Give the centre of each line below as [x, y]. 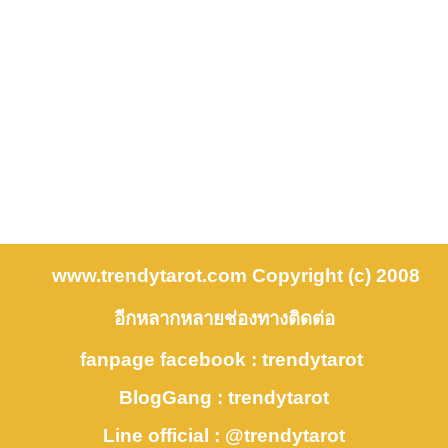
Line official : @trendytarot [224, 435]
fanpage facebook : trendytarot [224, 359]
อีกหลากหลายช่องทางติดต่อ [224, 318]
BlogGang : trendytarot [224, 397]
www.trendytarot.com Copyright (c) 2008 [236, 275]
